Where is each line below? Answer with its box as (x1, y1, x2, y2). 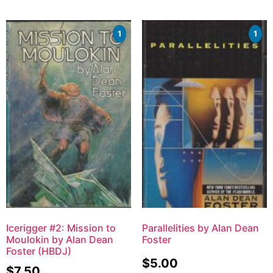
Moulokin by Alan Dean (6, 233, 113, 246)
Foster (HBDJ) (6, 244, 71, 257)
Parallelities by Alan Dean (141, 221, 259, 234)
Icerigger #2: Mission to (6, 221, 116, 234)
